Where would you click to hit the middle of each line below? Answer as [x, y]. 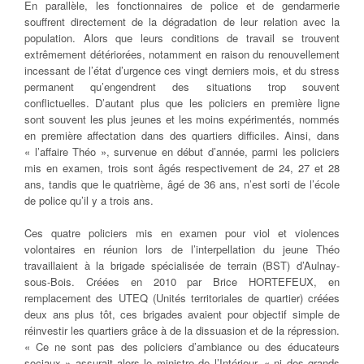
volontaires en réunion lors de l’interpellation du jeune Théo [182, 249]
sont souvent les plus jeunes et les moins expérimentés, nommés [182, 119]
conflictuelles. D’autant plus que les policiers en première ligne [182, 103]
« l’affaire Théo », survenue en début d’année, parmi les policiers [182, 152]
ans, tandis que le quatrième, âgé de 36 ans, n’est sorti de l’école [182, 184]
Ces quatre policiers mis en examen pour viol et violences [182, 233]
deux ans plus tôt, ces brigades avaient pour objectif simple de [182, 314]
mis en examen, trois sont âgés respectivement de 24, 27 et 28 [182, 168]
